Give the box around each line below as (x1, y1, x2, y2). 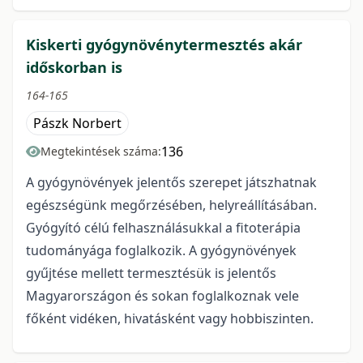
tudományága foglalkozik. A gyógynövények (26, 241, 297, 260)
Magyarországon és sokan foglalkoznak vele (26, 287, 299, 305)
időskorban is (26, 58, 122, 78)
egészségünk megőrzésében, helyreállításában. (26, 196, 317, 215)
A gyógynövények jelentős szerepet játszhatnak (26, 173, 317, 192)
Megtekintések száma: (41, 143, 161, 160)
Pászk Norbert (33, 114, 122, 133)
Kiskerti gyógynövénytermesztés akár (26, 35, 302, 55)
